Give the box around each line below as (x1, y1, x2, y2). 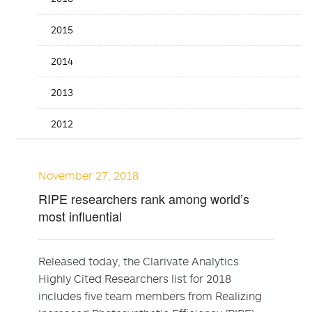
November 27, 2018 (38, 168, 139, 182)
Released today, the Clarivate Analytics (38, 253, 239, 268)
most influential (38, 206, 122, 225)
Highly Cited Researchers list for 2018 (38, 271, 231, 286)
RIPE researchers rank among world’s (38, 189, 249, 208)
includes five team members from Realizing (38, 288, 262, 303)
